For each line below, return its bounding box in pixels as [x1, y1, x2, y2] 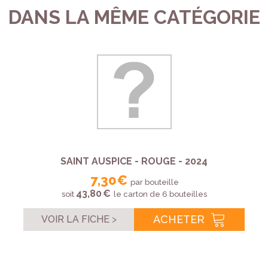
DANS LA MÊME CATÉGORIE [8, 6, 260, 29]
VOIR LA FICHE [41, 214, 109, 226]
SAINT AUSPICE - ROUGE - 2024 [60, 156, 208, 167]
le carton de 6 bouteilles [111, 190, 207, 199]
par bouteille [129, 178, 179, 187]
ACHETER [153, 213, 205, 226]
